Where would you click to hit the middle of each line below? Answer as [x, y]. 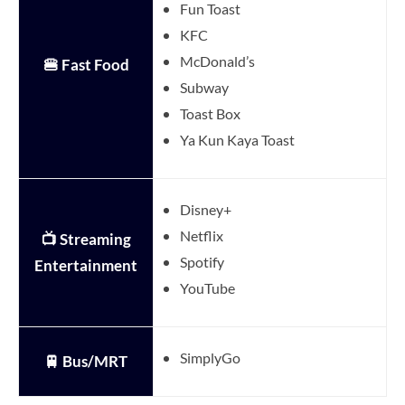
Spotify [202, 262]
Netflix [202, 236]
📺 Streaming [86, 240]
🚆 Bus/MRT [86, 362]
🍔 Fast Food [86, 65]
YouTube [207, 288]
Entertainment [86, 266]
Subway [204, 88]
